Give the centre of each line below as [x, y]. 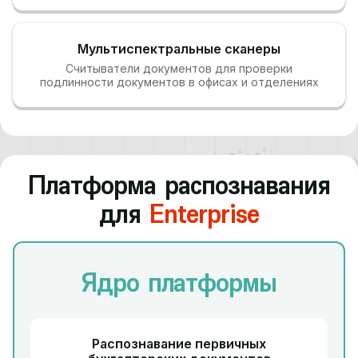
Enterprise [204, 214]
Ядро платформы [179, 282]
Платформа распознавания [179, 185]
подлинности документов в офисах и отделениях [179, 82]
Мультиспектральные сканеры [179, 49]
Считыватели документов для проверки [179, 68]
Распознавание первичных [179, 344]
